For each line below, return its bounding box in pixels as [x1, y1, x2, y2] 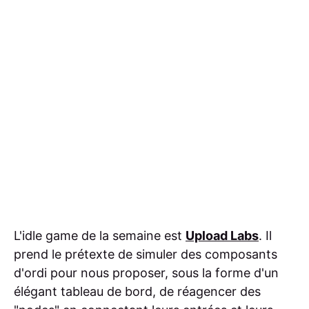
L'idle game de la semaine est [14, 228, 186, 243]
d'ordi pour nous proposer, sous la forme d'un [14, 266, 279, 281]
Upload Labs [186, 228, 259, 243]
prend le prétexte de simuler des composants [14, 247, 277, 262]
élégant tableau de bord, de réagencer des [14, 284, 261, 299]
